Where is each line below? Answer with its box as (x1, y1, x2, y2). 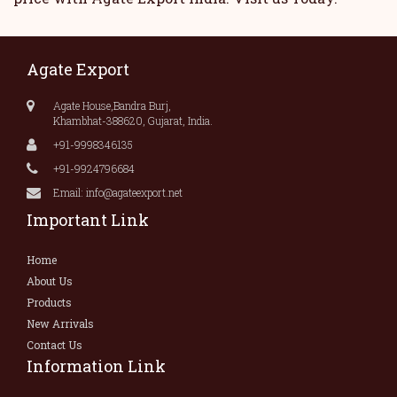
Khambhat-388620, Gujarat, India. (53, 113, 213, 128)
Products (27, 295, 72, 309)
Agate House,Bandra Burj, (53, 98, 171, 113)
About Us (27, 274, 73, 288)
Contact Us (27, 338, 82, 352)
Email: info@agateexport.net (53, 185, 183, 199)
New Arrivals (27, 316, 94, 331)
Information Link (27, 355, 166, 377)
